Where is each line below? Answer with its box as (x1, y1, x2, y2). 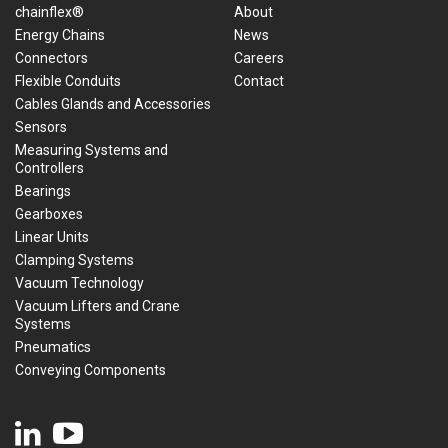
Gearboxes (15, 206, 83, 223)
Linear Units (15, 229, 89, 246)
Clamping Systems (15, 252, 134, 269)
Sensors (15, 119, 67, 136)
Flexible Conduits (15, 73, 121, 90)
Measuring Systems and (15, 142, 168, 159)
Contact (234, 73, 284, 90)
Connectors (15, 50, 88, 67)
